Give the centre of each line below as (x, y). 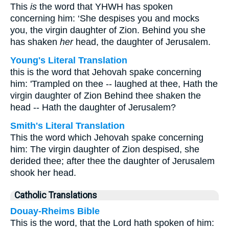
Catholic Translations (56, 195)
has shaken (35, 42)
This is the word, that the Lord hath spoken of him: (112, 223)
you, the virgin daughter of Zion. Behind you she (108, 30)
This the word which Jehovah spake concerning (107, 138)
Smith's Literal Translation (67, 126)
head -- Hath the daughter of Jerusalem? (93, 107)
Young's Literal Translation (69, 60)
